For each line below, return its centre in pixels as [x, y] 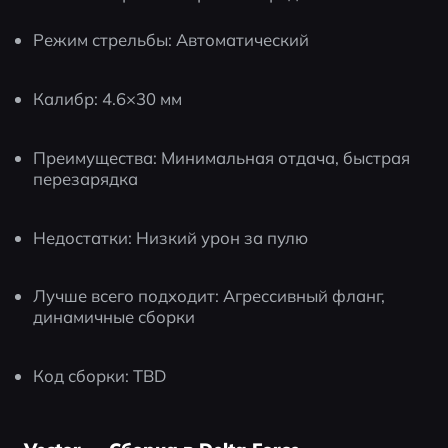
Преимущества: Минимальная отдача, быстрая [222, 157]
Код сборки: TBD [100, 376]
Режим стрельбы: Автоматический [171, 40]
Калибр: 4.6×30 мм [108, 99]
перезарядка [86, 178]
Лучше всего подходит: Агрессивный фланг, [209, 296]
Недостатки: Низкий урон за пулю [171, 237]
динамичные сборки [114, 317]
